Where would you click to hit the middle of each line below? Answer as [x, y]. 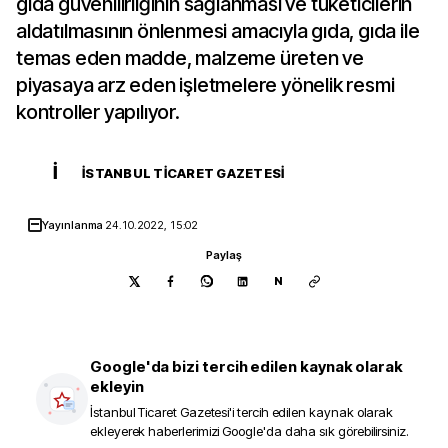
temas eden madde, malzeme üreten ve [190, 58]
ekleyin [117, 386]
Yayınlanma [74, 225]
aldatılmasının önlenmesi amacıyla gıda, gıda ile [218, 31]
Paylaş [224, 255]
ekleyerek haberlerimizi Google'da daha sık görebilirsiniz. [249, 431]
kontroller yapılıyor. [98, 112]
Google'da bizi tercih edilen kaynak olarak [247, 366]
